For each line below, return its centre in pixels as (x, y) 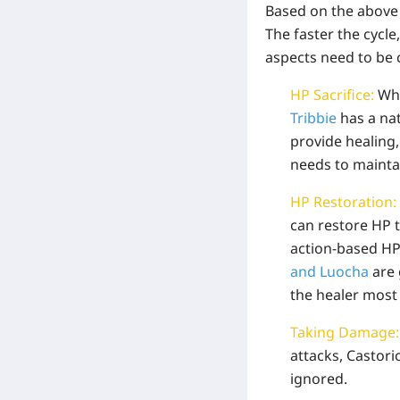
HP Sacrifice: (332, 95)
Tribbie (313, 118)
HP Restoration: (343, 202)
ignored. (319, 379)
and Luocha (329, 272)
